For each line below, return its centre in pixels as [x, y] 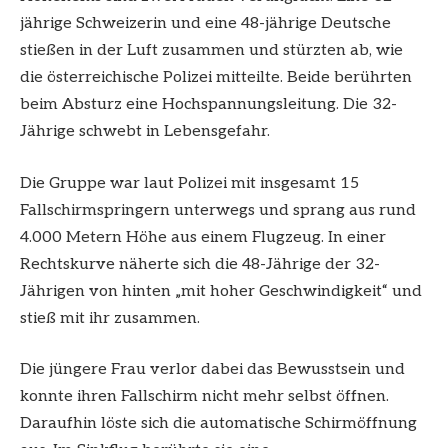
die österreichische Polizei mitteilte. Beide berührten [216, 78]
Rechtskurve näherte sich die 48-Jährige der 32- [200, 264]
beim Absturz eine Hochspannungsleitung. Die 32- [208, 105]
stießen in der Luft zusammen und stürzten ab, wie [211, 51]
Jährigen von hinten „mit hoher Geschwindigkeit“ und [221, 291]
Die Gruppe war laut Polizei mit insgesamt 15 [189, 183]
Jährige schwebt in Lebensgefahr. [145, 132]
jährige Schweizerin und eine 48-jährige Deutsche [205, 24]
